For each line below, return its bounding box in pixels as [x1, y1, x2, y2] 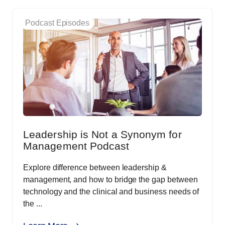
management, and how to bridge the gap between [23, 175, 198, 184]
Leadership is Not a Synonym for [23, 129, 182, 141]
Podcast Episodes [25, 19, 90, 28]
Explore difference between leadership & [23, 163, 167, 172]
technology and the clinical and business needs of [23, 187, 199, 196]
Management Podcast [23, 140, 130, 152]
